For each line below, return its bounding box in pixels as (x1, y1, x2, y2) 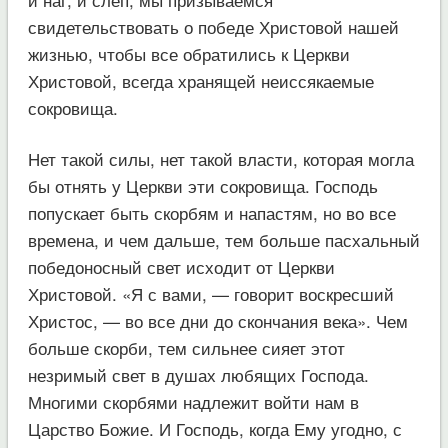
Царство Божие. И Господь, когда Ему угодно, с (27, 415, 402, 441)
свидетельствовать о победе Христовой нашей (27, 13, 399, 39)
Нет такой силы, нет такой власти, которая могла (27, 145, 414, 171)
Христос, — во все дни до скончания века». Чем (27, 307, 408, 333)
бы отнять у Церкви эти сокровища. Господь (27, 172, 378, 198)
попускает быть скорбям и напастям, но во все (27, 199, 396, 225)
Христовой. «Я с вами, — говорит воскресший (27, 280, 394, 306)
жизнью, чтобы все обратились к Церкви (27, 40, 350, 66)
